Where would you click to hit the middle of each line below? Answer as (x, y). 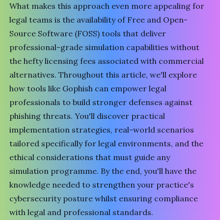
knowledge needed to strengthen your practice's (102, 185)
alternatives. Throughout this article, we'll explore (103, 75)
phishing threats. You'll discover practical (87, 116)
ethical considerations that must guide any (90, 157)
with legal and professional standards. (82, 212)
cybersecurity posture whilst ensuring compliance (104, 198)
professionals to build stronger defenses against (101, 102)
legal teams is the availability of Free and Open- (99, 20)
